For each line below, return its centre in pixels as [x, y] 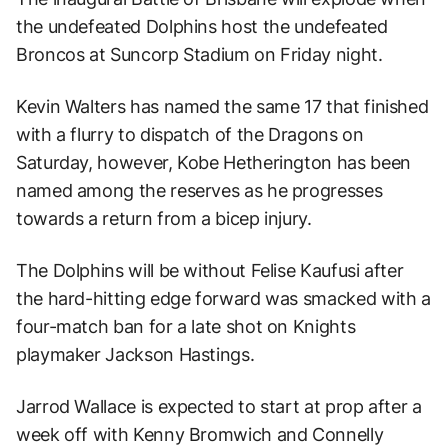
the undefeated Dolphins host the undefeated [202, 26]
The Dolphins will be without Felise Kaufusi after [210, 270]
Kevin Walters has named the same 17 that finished [222, 106]
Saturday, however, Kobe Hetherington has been [213, 162]
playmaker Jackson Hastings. [135, 354]
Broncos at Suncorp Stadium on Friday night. [199, 54]
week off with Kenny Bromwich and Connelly [200, 434]
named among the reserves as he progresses [199, 190]
